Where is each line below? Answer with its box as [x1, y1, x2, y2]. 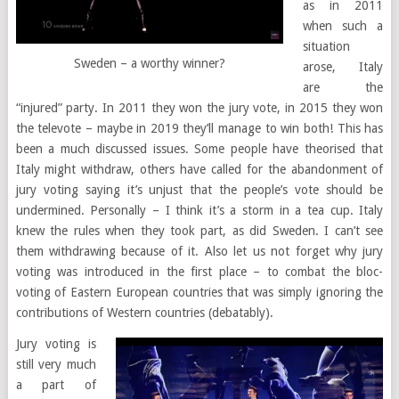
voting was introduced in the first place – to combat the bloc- [15, 265, 384, 279]
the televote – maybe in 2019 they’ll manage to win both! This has [15, 121, 384, 135]
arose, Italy [302, 60, 384, 74]
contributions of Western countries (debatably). [15, 305, 273, 320]
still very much [15, 357, 97, 371]
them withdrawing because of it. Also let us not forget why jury [15, 244, 384, 258]
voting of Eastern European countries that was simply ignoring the [15, 285, 384, 299]
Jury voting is [15, 337, 97, 351]
